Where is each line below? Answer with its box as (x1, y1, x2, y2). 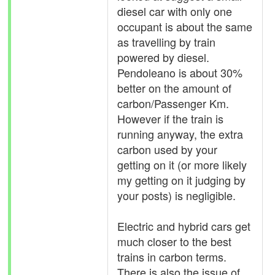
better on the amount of (117, 80, 231, 96)
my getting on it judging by (117, 172, 246, 188)
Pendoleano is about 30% (117, 64, 242, 80)
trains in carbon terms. (117, 249, 227, 265)
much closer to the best (117, 233, 231, 249)
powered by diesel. (117, 49, 209, 65)
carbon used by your (117, 141, 217, 157)
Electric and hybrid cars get (117, 218, 250, 234)
